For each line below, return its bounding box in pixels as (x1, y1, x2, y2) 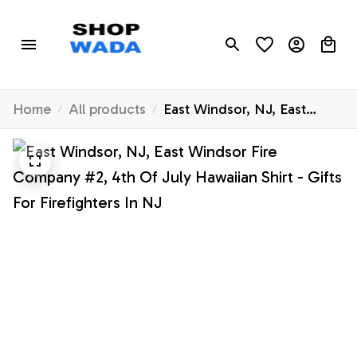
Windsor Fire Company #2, (163, 123, 334, 141)
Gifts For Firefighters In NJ (163, 167, 332, 186)
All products (69, 100, 146, 119)
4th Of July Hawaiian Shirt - (163, 145, 335, 163)
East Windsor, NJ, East (163, 100, 306, 119)
